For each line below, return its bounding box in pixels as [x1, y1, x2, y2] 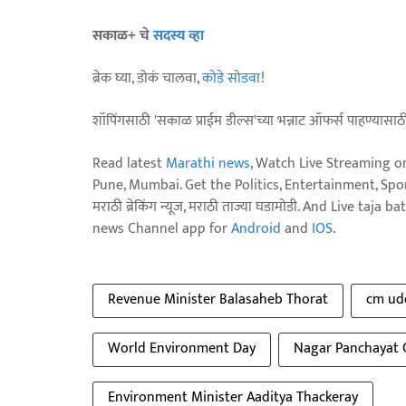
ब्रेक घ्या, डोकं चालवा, [92, 65, 202, 91]
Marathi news [166, 150, 250, 176]
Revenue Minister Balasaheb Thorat [108, 286, 328, 312]
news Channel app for [92, 216, 231, 241]
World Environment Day [108, 335, 256, 361]
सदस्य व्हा [153, 23, 204, 48]
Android [231, 216, 281, 241]
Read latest [92, 150, 166, 176]
